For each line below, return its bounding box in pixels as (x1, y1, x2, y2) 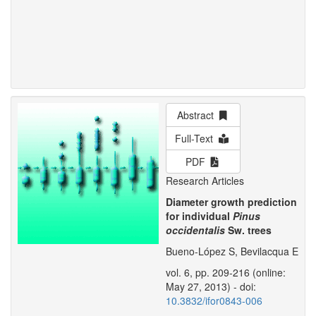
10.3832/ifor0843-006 (166, 293, 262, 308)
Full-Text (175, 131, 219, 145)
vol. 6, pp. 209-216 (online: (166, 265, 286, 279)
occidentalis (166, 223, 225, 237)
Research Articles (166, 174, 244, 188)
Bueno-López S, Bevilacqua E (166, 244, 298, 258)
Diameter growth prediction (166, 195, 297, 209)
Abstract (176, 108, 219, 122)
